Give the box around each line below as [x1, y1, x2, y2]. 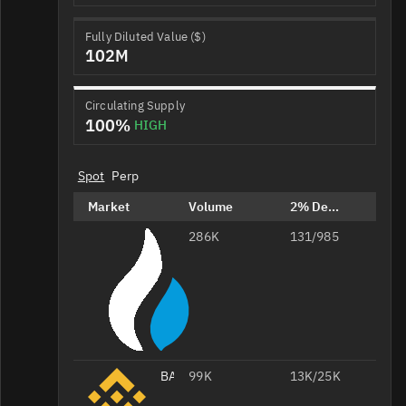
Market [88, 198, 130, 216]
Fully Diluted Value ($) [85, 28, 206, 44]
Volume [188, 198, 234, 216]
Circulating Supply [85, 98, 185, 114]
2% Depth [289, 198, 347, 216]
